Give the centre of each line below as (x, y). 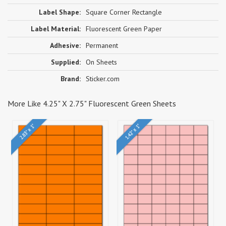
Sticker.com (103, 78)
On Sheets (101, 62)
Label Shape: (60, 12)
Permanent (102, 45)
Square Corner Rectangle (124, 12)
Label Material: (56, 29)
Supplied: (66, 62)
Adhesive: (65, 45)
